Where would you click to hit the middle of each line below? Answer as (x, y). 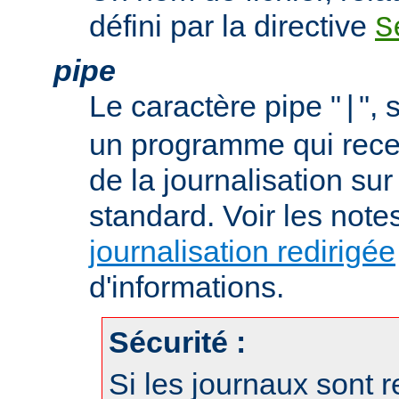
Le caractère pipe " (215, 106)
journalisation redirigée (242, 251)
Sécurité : (177, 342)
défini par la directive (232, 25)
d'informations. (187, 286)
